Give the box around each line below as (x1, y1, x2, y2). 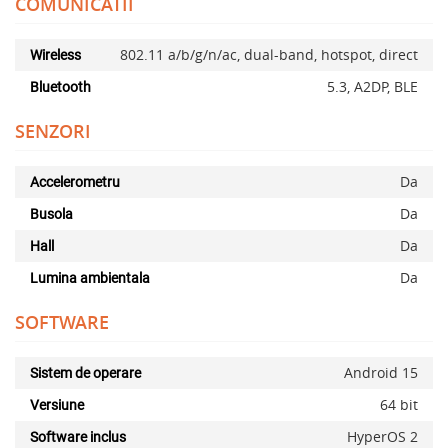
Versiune (30, 397, 84, 414)
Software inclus (30, 429, 126, 446)
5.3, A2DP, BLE (327, 77, 418, 97)
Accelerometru (30, 174, 120, 191)
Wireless (30, 47, 81, 64)
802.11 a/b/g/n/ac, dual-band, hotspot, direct (120, 45, 418, 65)
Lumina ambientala (30, 270, 150, 287)
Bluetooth (30, 79, 91, 96)
